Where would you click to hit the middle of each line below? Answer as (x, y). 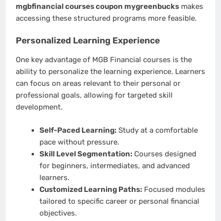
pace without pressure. (79, 142)
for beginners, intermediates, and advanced (114, 166)
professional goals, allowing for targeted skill (94, 95)
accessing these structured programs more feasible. (106, 18)
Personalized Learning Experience (88, 40)
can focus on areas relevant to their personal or (98, 84)
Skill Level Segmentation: (86, 154)
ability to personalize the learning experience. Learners (110, 72)
